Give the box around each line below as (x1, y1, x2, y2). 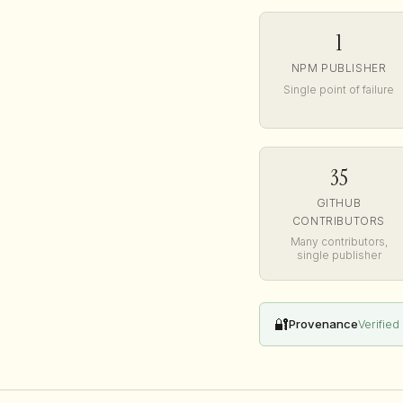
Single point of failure (283, 82, 394, 96)
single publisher (296, 248, 381, 263)
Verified (358, 317, 399, 331)
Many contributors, (290, 235, 388, 249)
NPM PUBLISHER (291, 61, 387, 76)
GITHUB (316, 195, 362, 210)
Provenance (289, 317, 358, 332)
